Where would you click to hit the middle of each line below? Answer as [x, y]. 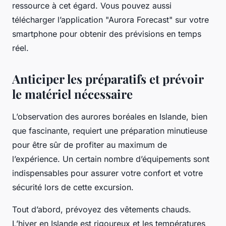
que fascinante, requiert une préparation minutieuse [110, 130]
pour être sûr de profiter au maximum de [90, 145]
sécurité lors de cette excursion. [73, 187]
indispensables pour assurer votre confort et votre [107, 173]
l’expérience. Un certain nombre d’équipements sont [111, 159]
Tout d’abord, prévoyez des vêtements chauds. [102, 209]
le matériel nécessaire [72, 94]
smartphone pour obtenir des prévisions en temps [107, 34]
